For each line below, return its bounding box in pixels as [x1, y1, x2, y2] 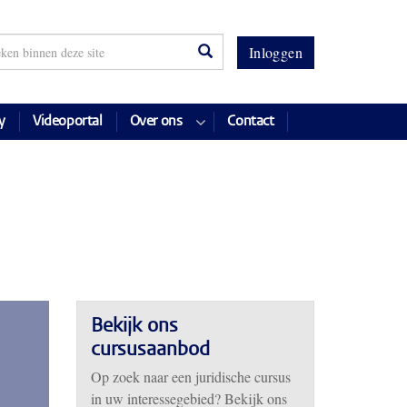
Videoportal [33, 114, 103, 129]
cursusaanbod [90, 341, 210, 361]
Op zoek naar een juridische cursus [90, 367, 291, 386]
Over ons [129, 114, 183, 129]
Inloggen [248, 43, 303, 62]
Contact [227, 114, 274, 129]
